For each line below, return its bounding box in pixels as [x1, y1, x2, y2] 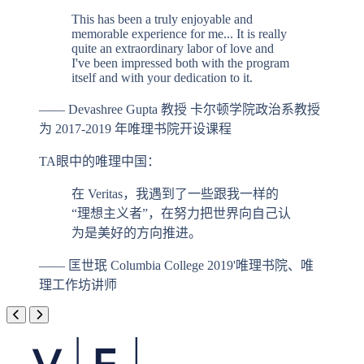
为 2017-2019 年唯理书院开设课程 [39, 122, 232, 136]
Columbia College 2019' [110, 258, 236, 273]
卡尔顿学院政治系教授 [190, 102, 320, 117]
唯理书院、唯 [236, 258, 314, 273]
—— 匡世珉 [39, 258, 107, 273]
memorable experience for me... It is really [71, 27, 287, 41]
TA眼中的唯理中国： [39, 154, 160, 169]
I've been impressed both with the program [71, 56, 289, 71]
